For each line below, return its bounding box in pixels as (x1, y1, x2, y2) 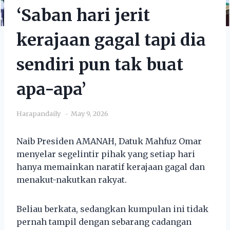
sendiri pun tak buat (16, 54, 183, 75)
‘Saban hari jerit (16, 5, 150, 26)
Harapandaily (16, 109, 61, 118)
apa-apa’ (16, 79, 86, 100)
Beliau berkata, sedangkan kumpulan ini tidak (16, 203, 208, 214)
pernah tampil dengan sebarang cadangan (16, 216, 191, 227)
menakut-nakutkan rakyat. (16, 174, 127, 185)
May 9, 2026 (71, 109, 108, 118)
